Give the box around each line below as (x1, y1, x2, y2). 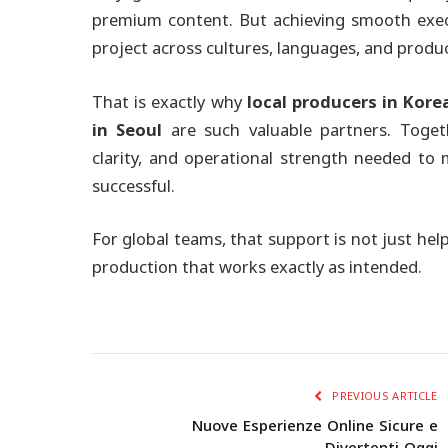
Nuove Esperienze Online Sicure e (191, 411, 438, 440)
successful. (92, 168, 175, 204)
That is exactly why (92, 84, 247, 120)
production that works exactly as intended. (92, 250, 422, 286)
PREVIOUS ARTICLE (329, 384, 438, 408)
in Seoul (92, 112, 163, 148)
